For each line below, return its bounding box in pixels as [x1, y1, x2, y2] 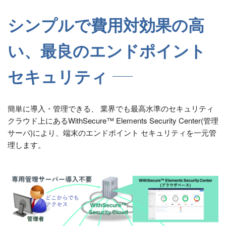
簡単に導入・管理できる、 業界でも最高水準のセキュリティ [8, 103, 214, 114]
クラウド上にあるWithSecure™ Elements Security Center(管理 [8, 115, 218, 126]
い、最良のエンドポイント [8, 42, 206, 61]
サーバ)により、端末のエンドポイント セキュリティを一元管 [8, 127, 216, 138]
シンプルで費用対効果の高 [8, 17, 204, 35]
